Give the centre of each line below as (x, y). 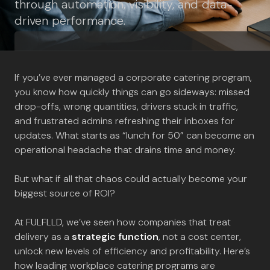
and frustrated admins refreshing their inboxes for (124, 121)
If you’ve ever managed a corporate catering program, (133, 77)
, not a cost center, (200, 237)
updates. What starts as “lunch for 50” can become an (134, 135)
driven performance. (70, 20)
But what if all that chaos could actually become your (131, 179)
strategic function (115, 237)
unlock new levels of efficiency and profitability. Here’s (132, 251)
